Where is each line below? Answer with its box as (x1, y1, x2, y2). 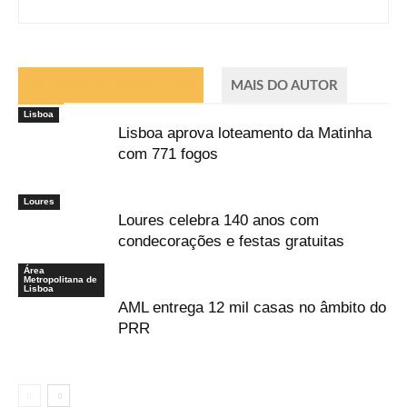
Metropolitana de (24, 273, 97, 284)
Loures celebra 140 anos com (118, 211, 319, 229)
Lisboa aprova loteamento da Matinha (118, 124, 372, 142)
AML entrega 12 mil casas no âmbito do (118, 298, 386, 316)
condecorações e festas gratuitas (118, 232, 344, 250)
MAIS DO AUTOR (231, 78, 338, 93)
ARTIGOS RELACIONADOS (27, 78, 194, 93)
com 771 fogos (118, 144, 218, 163)
